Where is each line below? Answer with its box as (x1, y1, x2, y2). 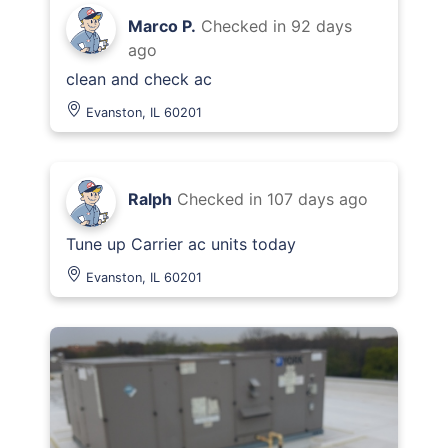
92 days (291, 16, 352, 36)
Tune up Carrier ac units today (66, 234, 296, 254)
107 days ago (267, 189, 368, 209)
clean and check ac (66, 69, 212, 89)
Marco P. (128, 16, 196, 36)
